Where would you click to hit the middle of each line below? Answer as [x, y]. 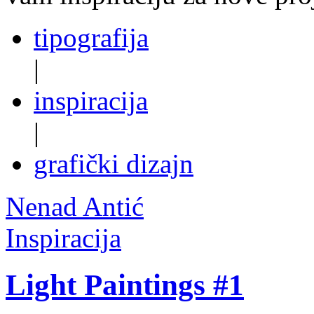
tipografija [91, 38]
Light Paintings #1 [125, 285]
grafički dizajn [114, 164]
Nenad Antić [75, 207]
